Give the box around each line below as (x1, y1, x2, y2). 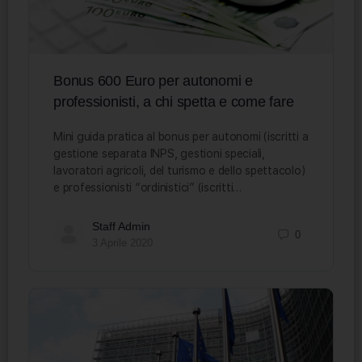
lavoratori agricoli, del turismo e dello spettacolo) (53, 164, 305, 178)
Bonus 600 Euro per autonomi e (53, 73, 254, 90)
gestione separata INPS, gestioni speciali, (53, 147, 265, 161)
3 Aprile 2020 (92, 237, 153, 250)
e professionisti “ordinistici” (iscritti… (53, 181, 242, 195)
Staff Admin (92, 220, 150, 234)
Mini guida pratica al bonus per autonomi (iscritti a (53, 130, 309, 144)
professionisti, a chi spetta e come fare (53, 94, 294, 111)
